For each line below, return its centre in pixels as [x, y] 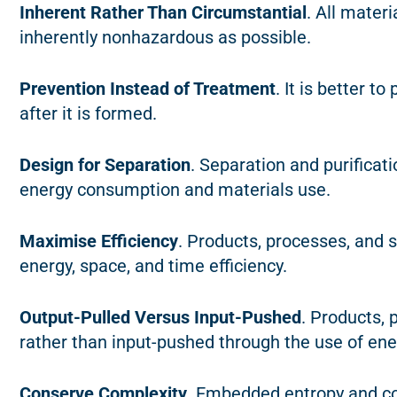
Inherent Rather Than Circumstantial [163, 13]
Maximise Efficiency [99, 241]
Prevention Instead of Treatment [148, 89]
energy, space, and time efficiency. [153, 266]
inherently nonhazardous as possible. [165, 38]
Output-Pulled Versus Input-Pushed [160, 318]
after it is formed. [88, 114]
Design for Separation [105, 165]
